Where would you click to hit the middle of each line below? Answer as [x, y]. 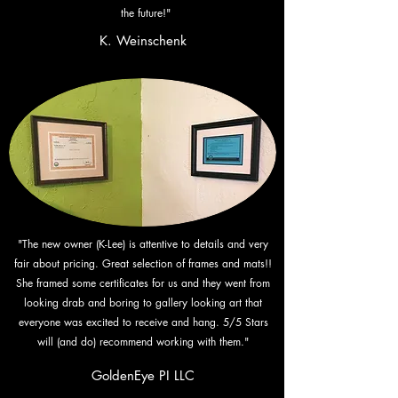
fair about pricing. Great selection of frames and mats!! [143, 263]
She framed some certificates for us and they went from [143, 283]
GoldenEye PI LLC [143, 375]
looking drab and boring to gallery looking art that [143, 302]
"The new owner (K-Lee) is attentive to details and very [143, 244]
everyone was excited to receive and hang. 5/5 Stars [143, 322]
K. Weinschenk [143, 40]
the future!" [145, 13]
